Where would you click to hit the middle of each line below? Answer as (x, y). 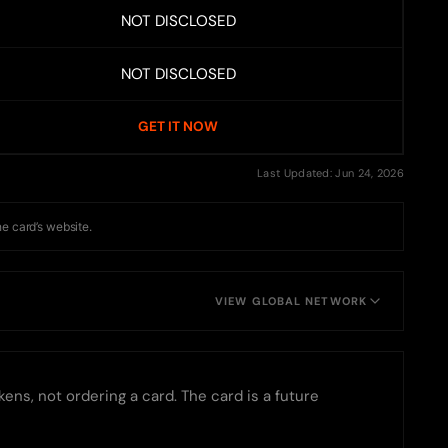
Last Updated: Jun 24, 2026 (330, 173)
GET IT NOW (178, 127)
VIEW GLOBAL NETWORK (291, 300)
